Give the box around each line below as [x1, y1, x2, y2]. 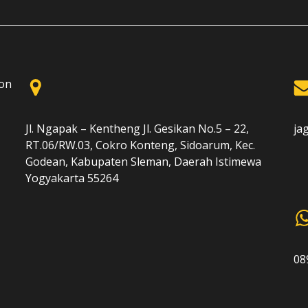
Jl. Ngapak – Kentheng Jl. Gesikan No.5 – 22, [25, 121, 249, 136]
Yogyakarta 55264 [25, 170, 118, 186]
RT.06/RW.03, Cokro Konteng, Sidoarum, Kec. [25, 137, 255, 153]
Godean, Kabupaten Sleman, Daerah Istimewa [25, 154, 261, 169]
